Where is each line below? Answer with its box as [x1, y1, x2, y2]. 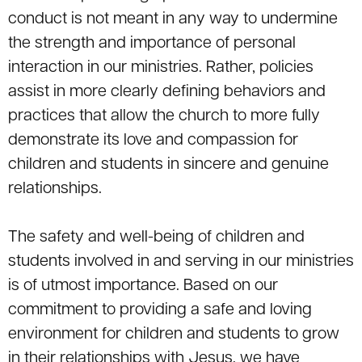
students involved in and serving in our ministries [8, 254, 354, 271]
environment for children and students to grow [8, 326, 339, 343]
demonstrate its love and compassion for [8, 133, 298, 149]
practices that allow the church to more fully [8, 108, 320, 125]
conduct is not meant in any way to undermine [8, 11, 338, 28]
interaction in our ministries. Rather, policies [8, 60, 314, 77]
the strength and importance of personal [8, 36, 296, 53]
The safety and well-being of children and [8, 229, 305, 246]
